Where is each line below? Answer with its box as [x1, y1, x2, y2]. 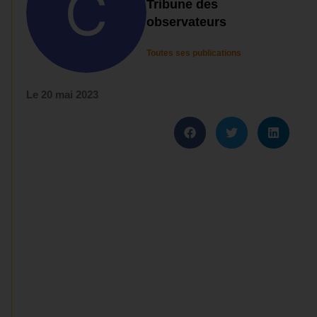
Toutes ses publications [146, 48, 242, 58]
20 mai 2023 [41, 88, 99, 100]
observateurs [146, 15, 227, 29]
